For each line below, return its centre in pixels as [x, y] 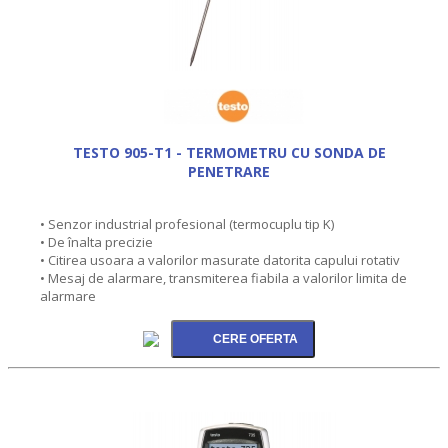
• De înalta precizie [96, 241]
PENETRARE [229, 171]
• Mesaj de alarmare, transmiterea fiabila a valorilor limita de [223, 277]
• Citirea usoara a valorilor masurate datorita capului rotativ [220, 259]
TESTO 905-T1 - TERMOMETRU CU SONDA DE [229, 152]
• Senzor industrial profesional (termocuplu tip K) [187, 223]
